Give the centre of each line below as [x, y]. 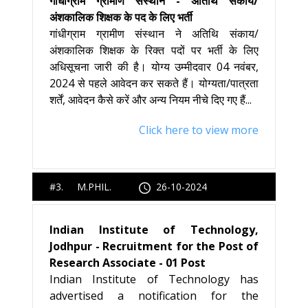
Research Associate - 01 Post [128, 263]
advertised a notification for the [154, 296]
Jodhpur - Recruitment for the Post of [154, 246]
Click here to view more [199, 130]
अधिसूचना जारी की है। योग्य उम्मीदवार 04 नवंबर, [154, 67]
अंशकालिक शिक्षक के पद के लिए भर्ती [121, 17]
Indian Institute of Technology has [154, 279]
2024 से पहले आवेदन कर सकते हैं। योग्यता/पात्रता [154, 83]
